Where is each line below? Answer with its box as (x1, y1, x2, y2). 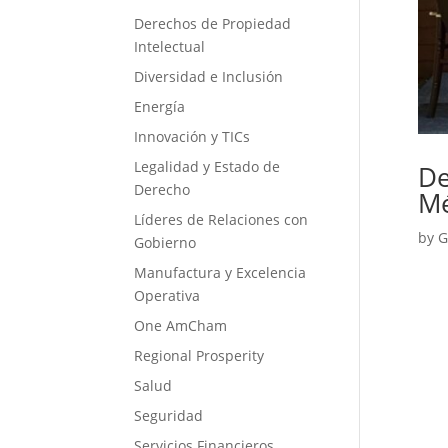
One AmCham (134, 316, 228, 335)
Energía (134, 97, 186, 116)
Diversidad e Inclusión (134, 67, 284, 86)
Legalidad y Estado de (134, 157, 281, 176)
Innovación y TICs (134, 127, 251, 146)
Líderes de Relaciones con (134, 210, 309, 229)
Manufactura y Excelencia (134, 263, 307, 282)
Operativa (134, 286, 201, 305)
